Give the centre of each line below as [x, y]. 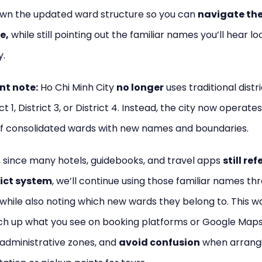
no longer [140, 87]
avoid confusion [159, 242]
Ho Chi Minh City [77, 87]
